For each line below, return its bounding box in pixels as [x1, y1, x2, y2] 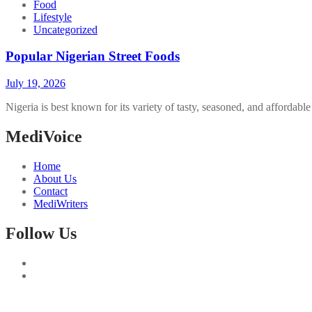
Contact [33, 185, 68, 197]
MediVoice [6, 127, 82, 146]
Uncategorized [33, 23, 97, 36]
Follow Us [6, 224, 77, 242]
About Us [33, 172, 77, 185]
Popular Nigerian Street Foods [6, 49, 180, 64]
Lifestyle [33, 10, 72, 23]
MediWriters [33, 197, 88, 210]
